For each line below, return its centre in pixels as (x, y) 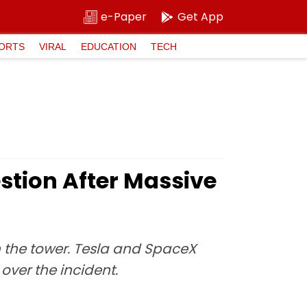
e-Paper (124, 17)
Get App (200, 17)
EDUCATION (109, 46)
